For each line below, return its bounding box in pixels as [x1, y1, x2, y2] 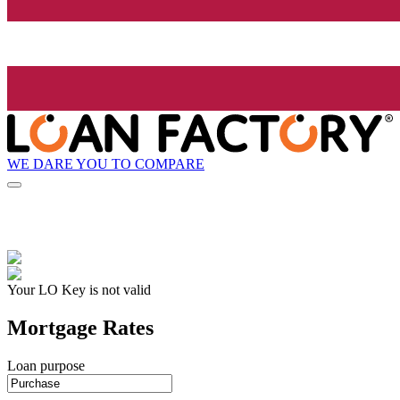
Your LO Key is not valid [7, 282, 151, 298]
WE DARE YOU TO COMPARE [7, 155, 204, 171]
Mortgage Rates [7, 316, 154, 340]
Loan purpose [7, 358, 85, 374]
